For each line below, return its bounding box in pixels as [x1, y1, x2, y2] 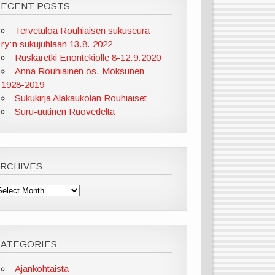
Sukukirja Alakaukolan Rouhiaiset [14, 93, 147, 103]
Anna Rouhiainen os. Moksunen [14, 66, 144, 76]
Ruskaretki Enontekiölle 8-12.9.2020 [14, 52, 161, 63]
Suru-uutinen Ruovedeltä [14, 106, 115, 117]
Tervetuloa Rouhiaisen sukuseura [14, 25, 150, 36]
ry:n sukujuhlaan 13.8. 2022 [1, 39, 113, 49]
